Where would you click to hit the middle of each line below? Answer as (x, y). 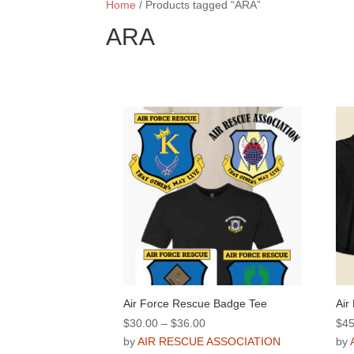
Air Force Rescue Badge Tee (195, 303)
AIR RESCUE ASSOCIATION (209, 341)
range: (220, 340)
